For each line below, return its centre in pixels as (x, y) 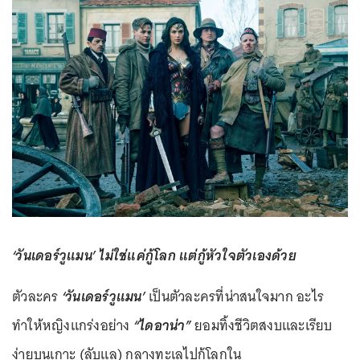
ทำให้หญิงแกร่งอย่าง (73, 325)
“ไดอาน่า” (162, 325)
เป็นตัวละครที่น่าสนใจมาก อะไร (236, 296)
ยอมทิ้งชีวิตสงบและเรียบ (262, 325)
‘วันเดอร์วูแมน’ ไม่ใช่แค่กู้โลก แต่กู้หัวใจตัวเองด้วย (154, 255)
